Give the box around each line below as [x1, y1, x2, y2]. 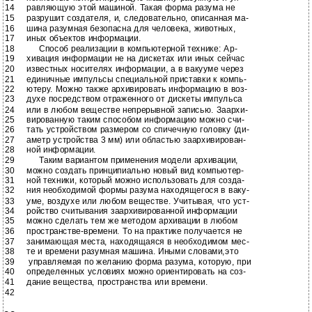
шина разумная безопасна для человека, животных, [26, 23, 236, 33]
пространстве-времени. [26, 226, 120, 237]
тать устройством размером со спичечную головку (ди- [26, 124, 249, 135]
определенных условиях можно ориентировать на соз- [26, 267, 246, 277]
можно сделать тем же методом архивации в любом [26, 216, 238, 226]
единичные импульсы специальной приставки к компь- [26, 74, 247, 85]
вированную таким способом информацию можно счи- [26, 114, 244, 125]
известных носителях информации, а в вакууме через [26, 63, 244, 74]
